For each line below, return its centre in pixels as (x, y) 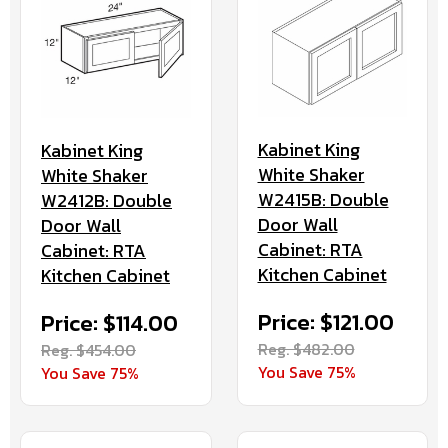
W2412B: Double (106, 200)
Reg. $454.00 (88, 349)
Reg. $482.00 (306, 349)
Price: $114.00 (109, 323)
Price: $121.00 (325, 323)
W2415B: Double (323, 200)
